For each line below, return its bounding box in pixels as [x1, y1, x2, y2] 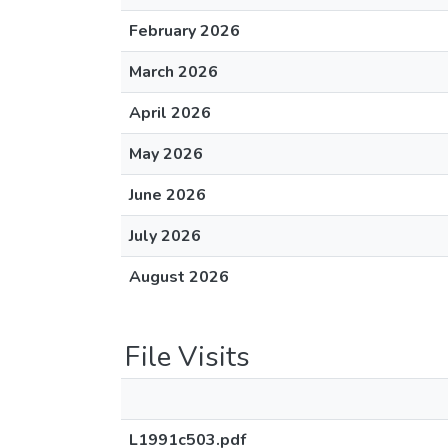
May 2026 [129, 143, 203, 165]
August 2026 [129, 266, 229, 288]
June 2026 [129, 184, 206, 206]
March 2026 [129, 61, 218, 83]
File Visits [125, 338, 250, 376]
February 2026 [129, 20, 240, 42]
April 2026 [129, 102, 211, 124]
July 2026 [129, 225, 201, 247]
